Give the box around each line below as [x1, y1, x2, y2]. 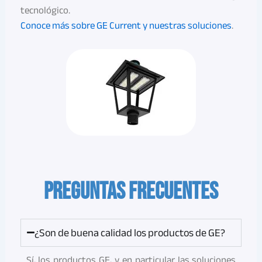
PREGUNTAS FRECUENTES [44, 177, 218, 206]
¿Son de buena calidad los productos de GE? [34, 222, 225, 243]
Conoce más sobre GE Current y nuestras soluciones [20, 16, 232, 35]
